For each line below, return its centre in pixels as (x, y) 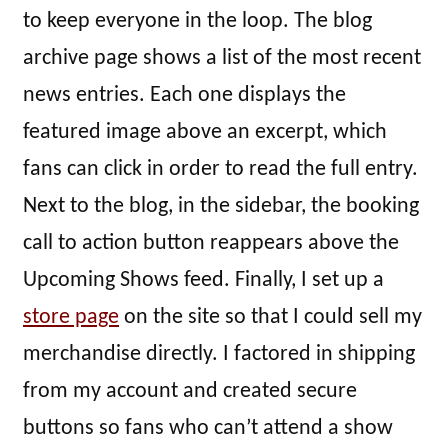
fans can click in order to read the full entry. (220, 170)
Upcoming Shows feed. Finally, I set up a (203, 281)
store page (71, 318)
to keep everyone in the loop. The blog (197, 22)
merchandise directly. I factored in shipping (219, 355)
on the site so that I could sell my (270, 318)
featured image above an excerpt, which (205, 133)
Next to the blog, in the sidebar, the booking (221, 207)
